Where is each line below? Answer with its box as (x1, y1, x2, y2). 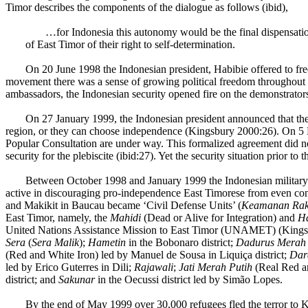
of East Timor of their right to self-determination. (25, 38, 235, 51)
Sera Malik (32, 236, 79, 249)
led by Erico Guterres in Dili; (5, 261, 134, 274)
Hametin (88, 236, 126, 249)
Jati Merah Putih (179, 261, 252, 274)
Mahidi (110, 212, 141, 224)
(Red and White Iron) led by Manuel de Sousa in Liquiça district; (5, 249, 289, 261)
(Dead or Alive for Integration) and (141, 212, 298, 224)
